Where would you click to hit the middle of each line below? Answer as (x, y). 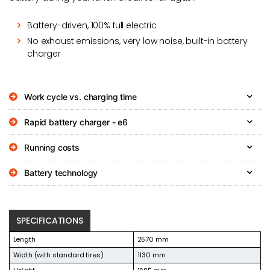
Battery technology (61, 172)
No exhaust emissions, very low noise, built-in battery (137, 41)
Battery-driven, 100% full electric (92, 25)
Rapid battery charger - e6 (76, 122)
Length (24, 239)
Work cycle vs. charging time (80, 96)
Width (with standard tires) (58, 255)
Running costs (52, 147)
